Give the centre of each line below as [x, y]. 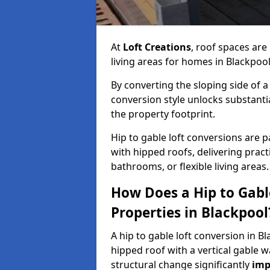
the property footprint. [163, 114]
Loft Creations [157, 47]
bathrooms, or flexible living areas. [190, 166]
